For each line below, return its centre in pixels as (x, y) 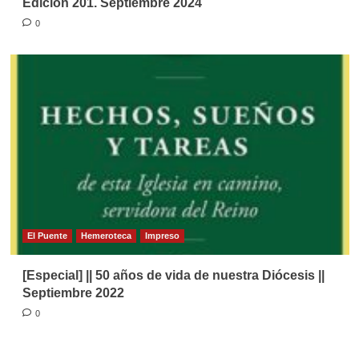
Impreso (162, 235)
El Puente (47, 235)
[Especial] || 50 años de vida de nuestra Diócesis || (173, 275)
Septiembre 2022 (73, 292)
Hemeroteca (106, 235)
